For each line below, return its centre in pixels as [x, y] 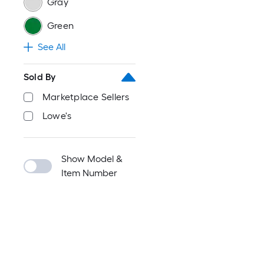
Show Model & [92, 159]
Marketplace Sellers [86, 97]
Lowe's [57, 116]
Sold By [40, 77]
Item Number [89, 173]
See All [52, 47]
